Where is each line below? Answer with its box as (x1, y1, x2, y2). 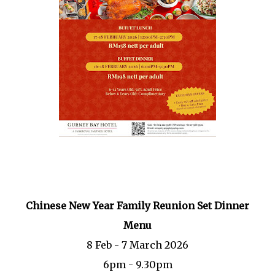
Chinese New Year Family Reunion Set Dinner (26, 199, 249, 212)
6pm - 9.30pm (103, 258, 172, 271)
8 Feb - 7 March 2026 (87, 239, 188, 252)
